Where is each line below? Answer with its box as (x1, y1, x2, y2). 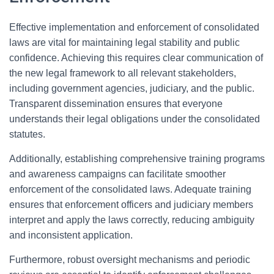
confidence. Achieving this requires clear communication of (9, 53, 263, 63)
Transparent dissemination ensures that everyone (9, 98, 223, 109)
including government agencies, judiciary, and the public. (9, 83, 254, 94)
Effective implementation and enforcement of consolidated (9, 22, 259, 32)
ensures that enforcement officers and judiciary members (9, 199, 253, 210)
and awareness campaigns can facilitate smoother (9, 169, 226, 179)
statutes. (9, 129, 45, 139)
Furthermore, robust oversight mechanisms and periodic (9, 254, 250, 265)
